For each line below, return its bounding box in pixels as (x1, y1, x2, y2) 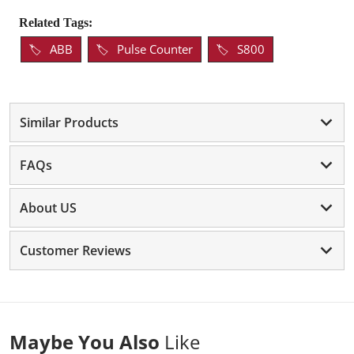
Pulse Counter (117, 40, 193, 57)
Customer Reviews (20, 241, 131, 259)
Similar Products (20, 113, 119, 131)
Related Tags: (19, 15, 92, 29)
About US (20, 198, 77, 217)
